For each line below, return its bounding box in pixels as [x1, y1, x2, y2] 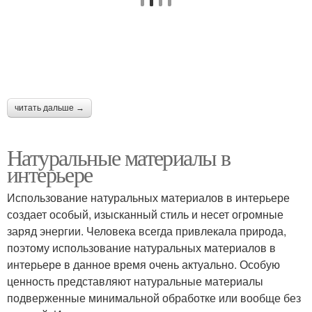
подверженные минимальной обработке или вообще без [7, 289, 301, 306]
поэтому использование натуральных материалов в [7, 239, 276, 256]
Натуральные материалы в [7, 141, 231, 172]
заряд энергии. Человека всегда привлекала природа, [7, 222, 286, 239]
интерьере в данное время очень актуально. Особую [7, 256, 280, 272]
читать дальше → [15, 102, 84, 113]
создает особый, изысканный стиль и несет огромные [7, 205, 283, 222]
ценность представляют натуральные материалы [7, 272, 263, 289]
